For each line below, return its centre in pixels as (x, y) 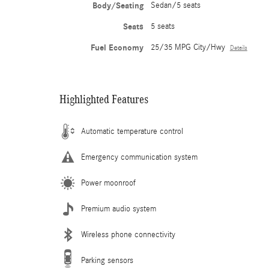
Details (238, 48)
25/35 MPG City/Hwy (188, 47)
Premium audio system (119, 209)
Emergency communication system (139, 157)
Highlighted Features (104, 99)
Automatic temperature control (132, 131)
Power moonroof (108, 183)
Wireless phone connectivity (128, 235)
